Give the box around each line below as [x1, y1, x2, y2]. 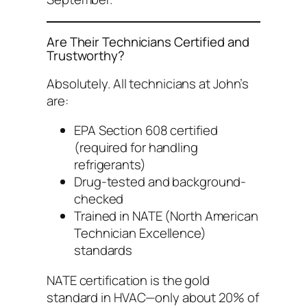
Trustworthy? [47, 47, 125, 65]
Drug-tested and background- [74, 173, 247, 191]
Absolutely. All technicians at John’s [47, 74, 249, 93]
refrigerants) [74, 156, 146, 174]
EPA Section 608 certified [74, 121, 218, 140]
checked [74, 190, 124, 208]
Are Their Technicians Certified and [47, 33, 249, 51]
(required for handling [74, 138, 198, 157]
